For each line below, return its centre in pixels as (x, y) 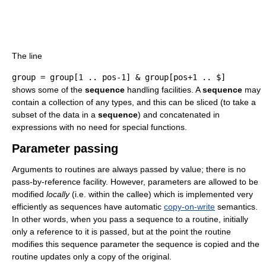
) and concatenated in (179, 115)
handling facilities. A (164, 90)
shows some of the (48, 90)
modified (29, 194)
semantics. (236, 207)
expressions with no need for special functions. (99, 127)
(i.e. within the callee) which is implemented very (161, 194)
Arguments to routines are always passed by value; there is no (129, 170)
